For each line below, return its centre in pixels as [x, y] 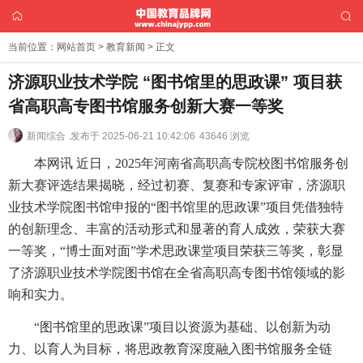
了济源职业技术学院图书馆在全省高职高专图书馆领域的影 [177, 273]
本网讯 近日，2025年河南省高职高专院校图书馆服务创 [191, 163]
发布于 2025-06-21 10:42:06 [133, 136]
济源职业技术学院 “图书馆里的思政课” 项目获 [175, 82]
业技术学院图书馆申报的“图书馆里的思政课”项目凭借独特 [176, 207]
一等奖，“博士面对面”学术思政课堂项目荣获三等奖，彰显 [176, 251]
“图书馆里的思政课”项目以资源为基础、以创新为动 [182, 327]
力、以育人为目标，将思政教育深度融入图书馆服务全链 [170, 348]
